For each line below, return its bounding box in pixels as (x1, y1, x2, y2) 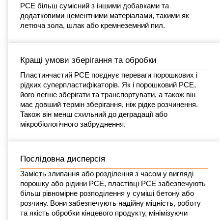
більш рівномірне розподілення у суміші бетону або (20, 189, 194, 197)
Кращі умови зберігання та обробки (20, 55, 157, 65)
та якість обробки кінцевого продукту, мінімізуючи (20, 208, 188, 217)
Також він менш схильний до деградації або (20, 110, 167, 118)
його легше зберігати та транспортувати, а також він (20, 90, 195, 99)
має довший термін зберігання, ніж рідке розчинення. (20, 100, 198, 109)
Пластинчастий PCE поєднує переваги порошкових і (20, 70, 197, 79)
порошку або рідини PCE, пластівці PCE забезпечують (20, 179, 206, 188)
